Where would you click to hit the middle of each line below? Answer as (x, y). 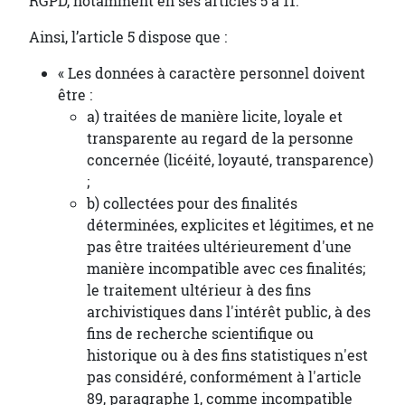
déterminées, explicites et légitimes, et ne (231, 225)
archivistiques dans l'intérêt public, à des (229, 312)
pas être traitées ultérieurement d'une (219, 247)
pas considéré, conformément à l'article (224, 377)
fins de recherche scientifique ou (200, 334)
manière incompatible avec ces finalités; (226, 268)
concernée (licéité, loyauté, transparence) (230, 160)
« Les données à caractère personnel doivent (212, 73)
